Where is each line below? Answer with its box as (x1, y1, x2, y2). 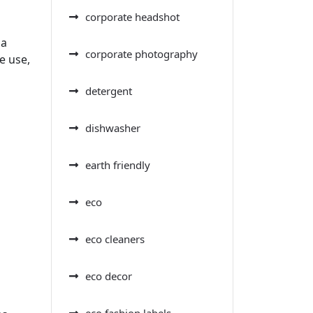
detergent (85, 83, 132, 98)
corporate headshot (85, 9, 180, 24)
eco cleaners (85, 231, 145, 246)
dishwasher (85, 120, 140, 135)
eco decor (85, 268, 132, 283)
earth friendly (85, 157, 150, 172)
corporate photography (85, 46, 198, 61)
